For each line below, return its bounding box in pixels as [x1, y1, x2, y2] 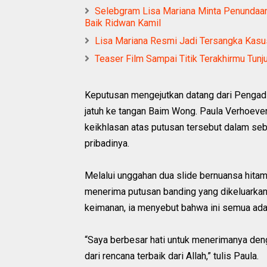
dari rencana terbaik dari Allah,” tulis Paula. [85, 250, 259, 262]
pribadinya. [85, 137, 129, 149]
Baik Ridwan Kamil [85, 17, 161, 29]
